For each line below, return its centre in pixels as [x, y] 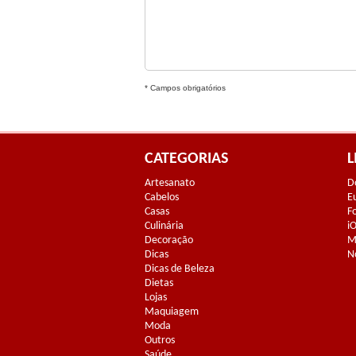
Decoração [169, 240]
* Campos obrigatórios [185, 88]
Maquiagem [172, 312]
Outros [160, 341]
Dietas [159, 283]
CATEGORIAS [186, 159]
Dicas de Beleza [180, 269]
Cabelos [162, 197]
